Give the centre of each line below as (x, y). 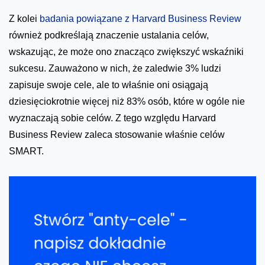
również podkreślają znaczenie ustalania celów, (109, 35)
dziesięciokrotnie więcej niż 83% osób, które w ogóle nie (127, 102)
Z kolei (24, 19)
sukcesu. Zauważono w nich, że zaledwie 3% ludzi (115, 69)
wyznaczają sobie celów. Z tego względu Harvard (112, 118)
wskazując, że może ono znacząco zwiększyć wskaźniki (126, 52)
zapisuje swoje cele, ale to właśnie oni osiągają (109, 85)
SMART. (26, 151)
